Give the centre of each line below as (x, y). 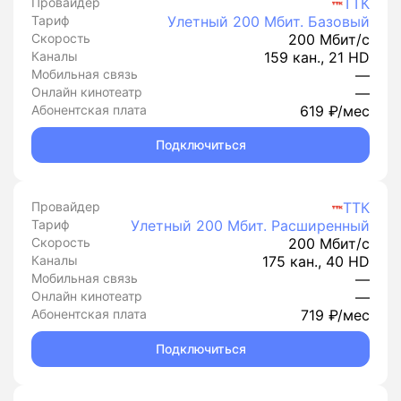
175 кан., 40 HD (316, 261)
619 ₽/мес (335, 111)
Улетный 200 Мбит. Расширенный (250, 226)
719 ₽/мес (335, 315)
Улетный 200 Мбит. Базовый (269, 21)
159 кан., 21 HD (317, 57)
